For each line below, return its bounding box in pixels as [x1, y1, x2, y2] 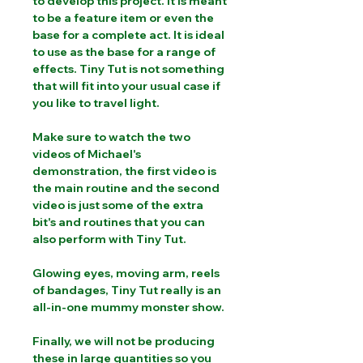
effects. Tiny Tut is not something [32, 62, 224, 77]
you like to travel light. [32, 96, 162, 111]
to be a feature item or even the [32, 11, 214, 26]
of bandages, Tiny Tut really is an [32, 283, 221, 298]
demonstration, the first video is [32, 164, 216, 179]
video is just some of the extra [32, 198, 203, 213]
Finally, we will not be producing [32, 334, 215, 349]
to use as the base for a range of [32, 45, 216, 60]
